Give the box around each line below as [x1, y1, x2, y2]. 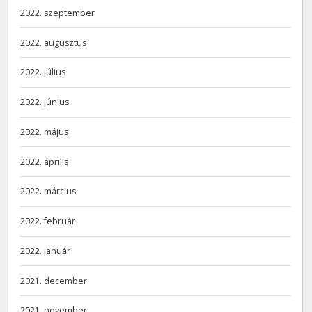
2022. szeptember [20, 6, 95, 19]
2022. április [20, 155, 69, 168]
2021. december [20, 274, 88, 287]
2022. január [20, 244, 71, 257]
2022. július [20, 66, 66, 79]
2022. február [20, 215, 76, 228]
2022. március [20, 185, 77, 198]
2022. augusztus [20, 36, 87, 49]
